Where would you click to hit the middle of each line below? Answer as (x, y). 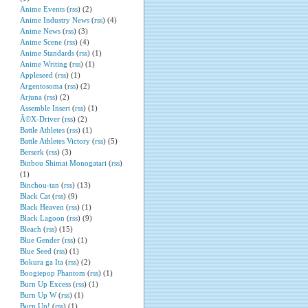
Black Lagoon (42, 218)
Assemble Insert (45, 108)
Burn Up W (38, 295)
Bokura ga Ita (41, 262)
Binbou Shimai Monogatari (63, 163)
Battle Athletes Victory (55, 141)
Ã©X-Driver (40, 119)
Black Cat (35, 196)
